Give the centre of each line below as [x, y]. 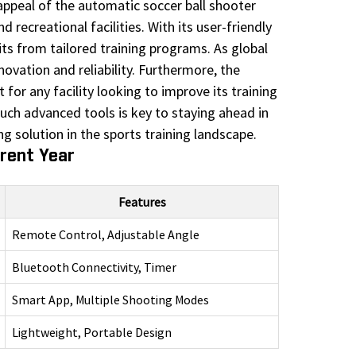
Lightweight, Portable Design [92, 333]
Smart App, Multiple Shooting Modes [110, 300]
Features [142, 202]
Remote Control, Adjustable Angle [106, 235]
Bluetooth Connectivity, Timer [94, 267]
